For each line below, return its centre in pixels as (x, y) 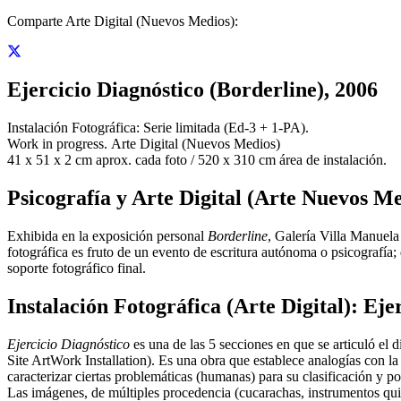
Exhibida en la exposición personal (107, 235)
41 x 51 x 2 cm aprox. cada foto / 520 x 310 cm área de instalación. (197, 160)
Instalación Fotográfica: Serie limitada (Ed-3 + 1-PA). (158, 128)
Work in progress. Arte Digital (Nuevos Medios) (144, 144)
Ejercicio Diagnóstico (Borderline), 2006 (192, 90)
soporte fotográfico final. (77, 268)
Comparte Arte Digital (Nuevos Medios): (123, 21)
